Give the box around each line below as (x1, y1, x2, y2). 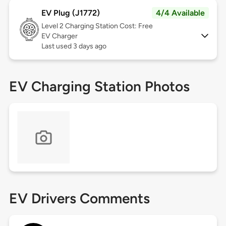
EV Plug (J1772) (41, 8, 100, 18)
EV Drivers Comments (9, 190, 150, 207)
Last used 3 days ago (41, 42, 106, 51)
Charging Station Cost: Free (65, 22, 153, 31)
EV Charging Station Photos (9, 78, 190, 95)
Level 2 (41, 22, 65, 31)
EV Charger (41, 32, 78, 41)
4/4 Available (156, 8, 205, 18)
